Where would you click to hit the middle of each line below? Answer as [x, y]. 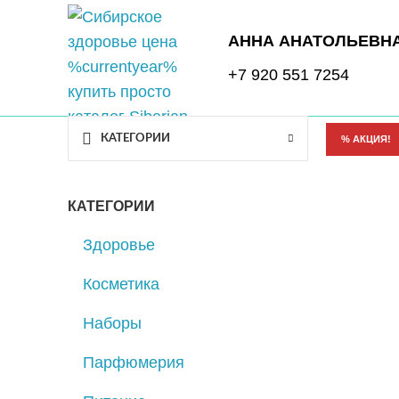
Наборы [112, 323]
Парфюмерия [134, 362]
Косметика [121, 284]
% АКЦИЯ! [366, 139]
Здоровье [119, 245]
